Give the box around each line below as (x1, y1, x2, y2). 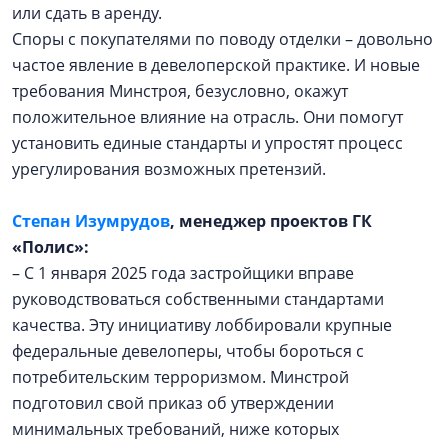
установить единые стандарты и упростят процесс (12, 132, 403, 154)
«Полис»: (12, 236, 93, 258)
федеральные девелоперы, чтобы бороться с (12, 340, 364, 362)
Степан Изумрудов (12, 210, 170, 232)
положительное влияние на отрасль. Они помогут (12, 106, 403, 128)
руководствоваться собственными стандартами (12, 288, 384, 310)
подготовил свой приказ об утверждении (12, 392, 334, 414)
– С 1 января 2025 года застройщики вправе (12, 262, 354, 284)
